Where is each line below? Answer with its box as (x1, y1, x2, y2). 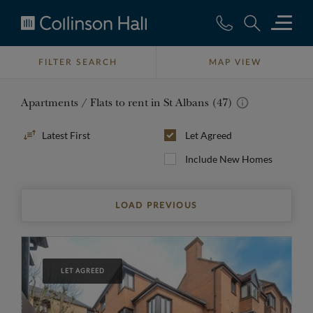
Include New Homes (185, 153, 272, 165)
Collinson (20, 36, 73, 51)
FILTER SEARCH (38, 58, 117, 66)
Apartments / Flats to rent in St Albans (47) (21, 96, 235, 109)
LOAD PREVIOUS (115, 201, 198, 210)
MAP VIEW (208, 58, 261, 66)
